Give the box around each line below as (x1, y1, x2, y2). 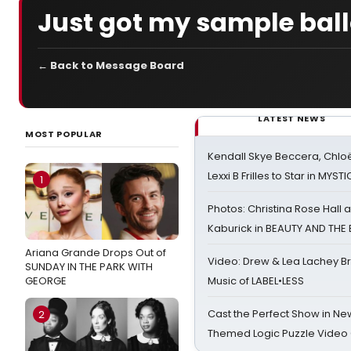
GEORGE (25, 273, 67, 288)
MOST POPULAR (25, 128, 103, 140)
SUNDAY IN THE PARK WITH (25, 259, 153, 274)
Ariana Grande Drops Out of (25, 245, 166, 260)
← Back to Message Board (38, 58, 184, 73)
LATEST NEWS (258, 112, 326, 125)
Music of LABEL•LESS (208, 273, 304, 288)
